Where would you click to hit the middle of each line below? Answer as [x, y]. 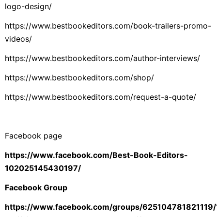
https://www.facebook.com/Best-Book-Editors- [96, 155]
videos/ [18, 39]
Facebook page [33, 136]
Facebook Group [36, 187]
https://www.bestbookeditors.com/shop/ [79, 77]
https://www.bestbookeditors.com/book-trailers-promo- [108, 26]
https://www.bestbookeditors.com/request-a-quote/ [101, 97]
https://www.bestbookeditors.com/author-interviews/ [102, 58]
